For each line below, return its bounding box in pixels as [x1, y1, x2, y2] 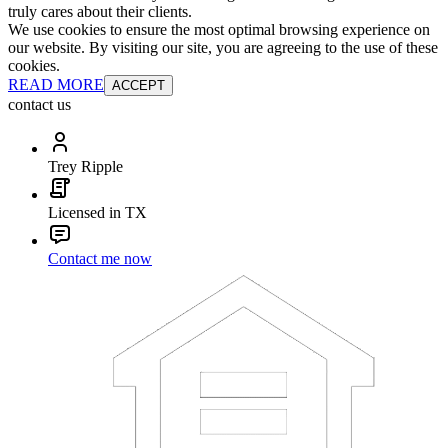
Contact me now [48, 249, 152, 267]
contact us [8, 95, 71, 113]
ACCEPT [112, 77, 165, 93]
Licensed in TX [48, 203, 147, 221]
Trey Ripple [48, 157, 123, 175]
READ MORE [8, 75, 104, 93]
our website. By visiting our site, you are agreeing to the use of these [8, 38, 438, 56]
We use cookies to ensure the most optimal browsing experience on [8, 20, 430, 38]
